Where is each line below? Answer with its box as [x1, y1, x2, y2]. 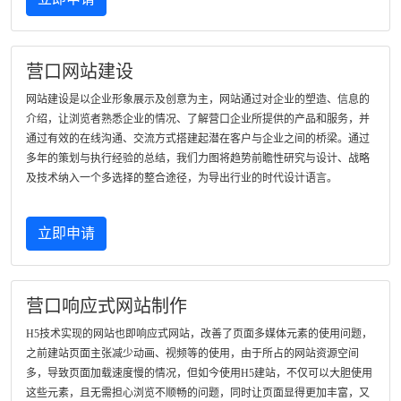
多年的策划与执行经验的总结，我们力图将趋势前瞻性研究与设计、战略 [26, 152, 370, 165]
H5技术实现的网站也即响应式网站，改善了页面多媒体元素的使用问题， [26, 328, 372, 340]
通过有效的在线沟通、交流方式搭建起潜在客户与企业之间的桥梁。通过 [26, 132, 370, 145]
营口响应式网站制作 [26, 296, 187, 316]
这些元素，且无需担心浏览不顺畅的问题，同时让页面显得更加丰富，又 [26, 387, 370, 399]
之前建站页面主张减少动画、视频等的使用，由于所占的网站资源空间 [26, 347, 359, 360]
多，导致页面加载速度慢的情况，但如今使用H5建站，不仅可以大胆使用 [26, 367, 372, 380]
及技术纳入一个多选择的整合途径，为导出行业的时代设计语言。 [26, 172, 337, 184]
